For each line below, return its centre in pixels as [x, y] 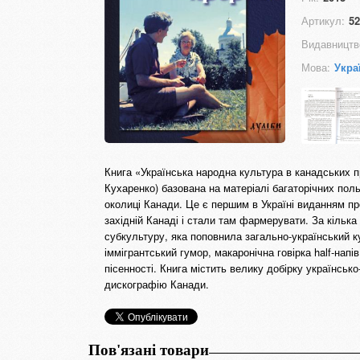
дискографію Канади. [157, 284]
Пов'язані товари [149, 350]
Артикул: [323, 20]
